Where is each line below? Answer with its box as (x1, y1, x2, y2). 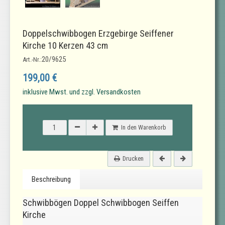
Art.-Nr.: (23, 56, 42, 64)
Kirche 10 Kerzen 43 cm (23, 40, 108, 51)
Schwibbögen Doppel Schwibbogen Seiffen (23, 197, 179, 208)
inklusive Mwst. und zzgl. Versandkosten (23, 87, 141, 97)
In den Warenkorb (121, 124, 166, 132)
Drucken (123, 155, 144, 163)
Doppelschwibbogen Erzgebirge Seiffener (23, 28, 174, 39)
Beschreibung (32, 175, 71, 184)
